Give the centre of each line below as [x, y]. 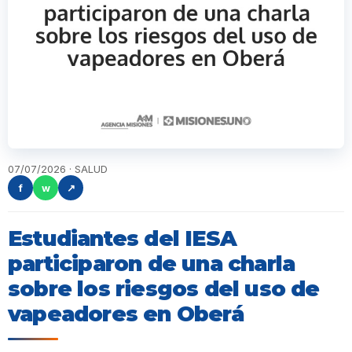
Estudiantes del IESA [122, 239]
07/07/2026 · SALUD [58, 169]
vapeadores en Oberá [126, 314]
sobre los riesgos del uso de [164, 289]
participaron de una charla [152, 264]
